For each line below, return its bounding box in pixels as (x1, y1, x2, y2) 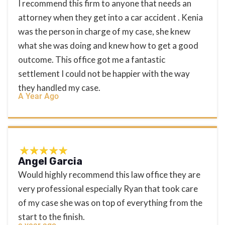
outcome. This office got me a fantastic (18, 54, 165, 65)
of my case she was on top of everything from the (18, 197, 202, 208)
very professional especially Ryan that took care (18, 183, 198, 194)
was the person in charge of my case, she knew (18, 26, 190, 37)
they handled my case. (18, 82, 100, 93)
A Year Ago (18, 91, 59, 101)
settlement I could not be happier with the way (18, 68, 190, 79)
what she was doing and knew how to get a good (18, 40, 198, 51)
